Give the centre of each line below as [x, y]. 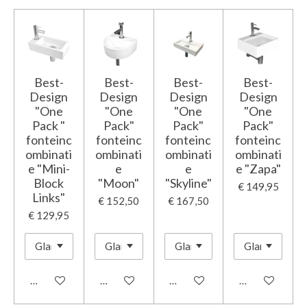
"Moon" [119, 183]
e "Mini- [49, 168]
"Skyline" [188, 183]
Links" [49, 197]
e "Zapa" [258, 168]
